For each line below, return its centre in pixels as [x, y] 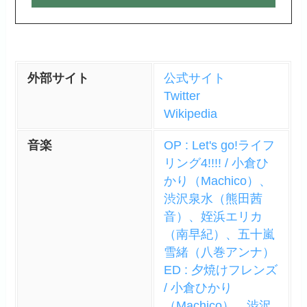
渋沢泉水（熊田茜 [213, 198]
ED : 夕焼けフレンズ [220, 270]
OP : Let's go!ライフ [219, 145]
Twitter [182, 96]
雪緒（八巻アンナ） [219, 252]
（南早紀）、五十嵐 [219, 234]
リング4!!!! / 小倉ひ [216, 163]
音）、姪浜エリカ [213, 216]
